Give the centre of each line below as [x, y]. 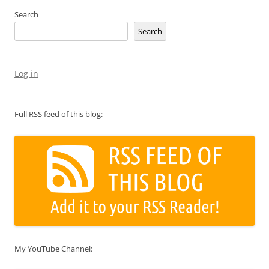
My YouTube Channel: [53, 249]
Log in [26, 73]
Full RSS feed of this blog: [59, 114]
